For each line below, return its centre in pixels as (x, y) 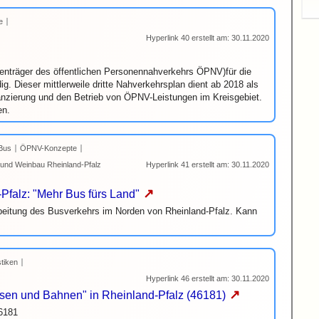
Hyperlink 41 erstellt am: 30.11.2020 (208, 164)
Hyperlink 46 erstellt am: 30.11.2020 (208, 278)
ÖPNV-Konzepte (48, 148)
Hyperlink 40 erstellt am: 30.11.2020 (208, 38)
